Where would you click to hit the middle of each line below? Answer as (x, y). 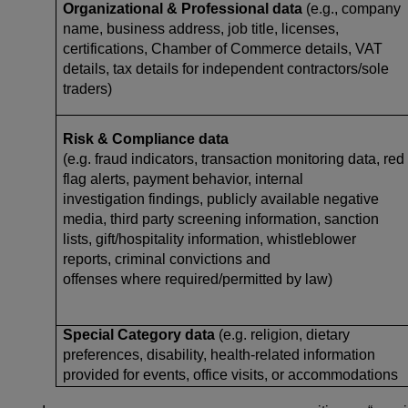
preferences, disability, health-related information (219, 354)
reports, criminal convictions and (167, 259)
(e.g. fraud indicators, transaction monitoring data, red (234, 158)
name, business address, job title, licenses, (201, 28)
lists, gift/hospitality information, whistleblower (209, 239)
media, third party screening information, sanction (221, 219)
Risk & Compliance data (146, 138)
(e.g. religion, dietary (284, 334)
